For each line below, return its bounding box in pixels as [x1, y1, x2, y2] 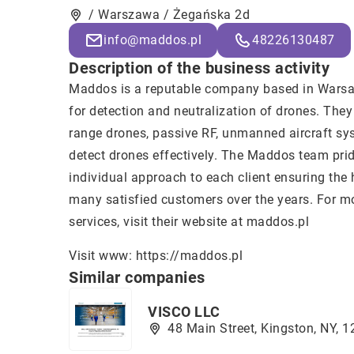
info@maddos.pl [104, 32, 201, 47]
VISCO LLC [148, 303, 220, 320]
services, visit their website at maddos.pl [69, 214, 309, 229]
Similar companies [69, 268, 205, 287]
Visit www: [69, 248, 136, 263]
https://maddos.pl [135, 248, 243, 263]
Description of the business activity [69, 58, 330, 77]
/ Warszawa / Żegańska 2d [88, 7, 250, 22]
